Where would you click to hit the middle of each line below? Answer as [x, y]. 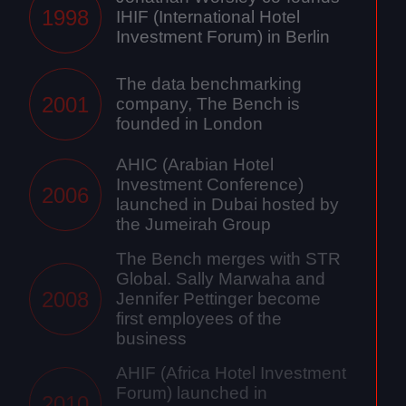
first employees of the [199, 319]
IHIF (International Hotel [208, 17]
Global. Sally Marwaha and [221, 279]
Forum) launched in [192, 393]
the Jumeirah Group [193, 225]
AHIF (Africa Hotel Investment [231, 373]
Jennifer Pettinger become [218, 299]
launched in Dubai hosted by [227, 205]
